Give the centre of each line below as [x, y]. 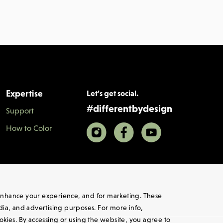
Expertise [24, 93]
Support [20, 111]
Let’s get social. [112, 93]
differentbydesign [133, 109]
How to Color [29, 128]
